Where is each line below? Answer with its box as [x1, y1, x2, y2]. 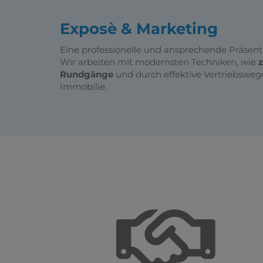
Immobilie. [60, 80, 107, 92]
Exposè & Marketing [60, 19, 218, 38]
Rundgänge [60, 68, 113, 80]
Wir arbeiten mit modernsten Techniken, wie [60, 56, 258, 68]
